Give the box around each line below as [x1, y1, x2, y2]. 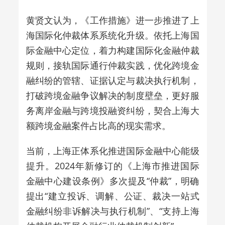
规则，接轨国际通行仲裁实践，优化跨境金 [26, 59, 199, 71]
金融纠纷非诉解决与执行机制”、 [26, 204, 159, 217]
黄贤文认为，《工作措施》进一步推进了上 [26, 14, 199, 26]
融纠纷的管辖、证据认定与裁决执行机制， [26, 74, 199, 86]
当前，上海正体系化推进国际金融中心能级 [26, 144, 199, 157]
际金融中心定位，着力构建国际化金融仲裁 [26, 44, 199, 56]
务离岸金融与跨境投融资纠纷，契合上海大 [26, 104, 199, 117]
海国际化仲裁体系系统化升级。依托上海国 [26, 29, 199, 41]
